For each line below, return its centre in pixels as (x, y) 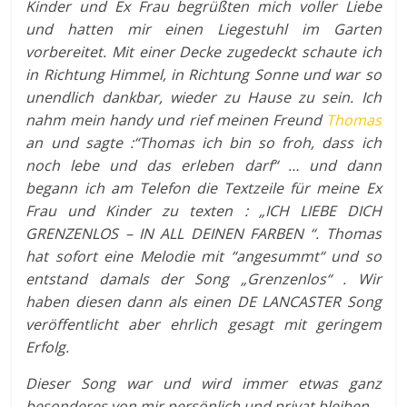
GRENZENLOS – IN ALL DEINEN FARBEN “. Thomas (203, 234)
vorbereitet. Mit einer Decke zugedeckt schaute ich (203, 52)
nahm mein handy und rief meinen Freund (176, 120)
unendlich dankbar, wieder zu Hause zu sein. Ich (203, 98)
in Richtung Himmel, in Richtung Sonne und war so (203, 75)
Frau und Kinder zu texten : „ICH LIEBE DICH (203, 211)
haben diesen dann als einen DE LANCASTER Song (203, 302)
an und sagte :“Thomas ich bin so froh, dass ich (203, 143)
